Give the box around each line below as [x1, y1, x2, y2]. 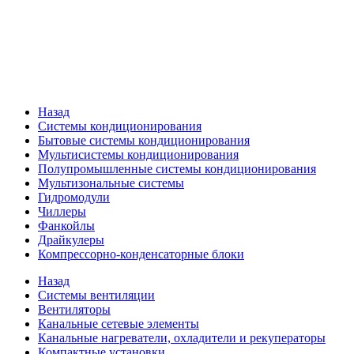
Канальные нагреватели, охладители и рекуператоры [38, 331, 326, 345]
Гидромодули [38, 190, 110, 205]
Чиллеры [38, 205, 86, 219]
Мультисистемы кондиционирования [38, 148, 239, 162]
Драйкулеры [38, 233, 104, 247]
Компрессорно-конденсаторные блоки [38, 247, 244, 262]
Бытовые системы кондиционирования [38, 134, 250, 148]
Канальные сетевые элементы [38, 317, 199, 331]
